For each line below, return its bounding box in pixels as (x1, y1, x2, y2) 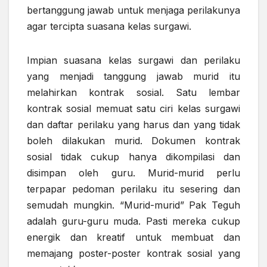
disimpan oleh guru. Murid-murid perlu (27, 167, 240, 179)
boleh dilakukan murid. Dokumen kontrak (27, 135, 240, 147)
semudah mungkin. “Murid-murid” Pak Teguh (27, 199, 240, 212)
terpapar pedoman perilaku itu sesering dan (27, 183, 240, 195)
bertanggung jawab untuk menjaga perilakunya (27, 4, 240, 17)
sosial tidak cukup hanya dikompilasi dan (27, 151, 240, 163)
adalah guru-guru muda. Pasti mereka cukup (27, 215, 240, 228)
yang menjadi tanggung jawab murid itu (27, 70, 240, 83)
